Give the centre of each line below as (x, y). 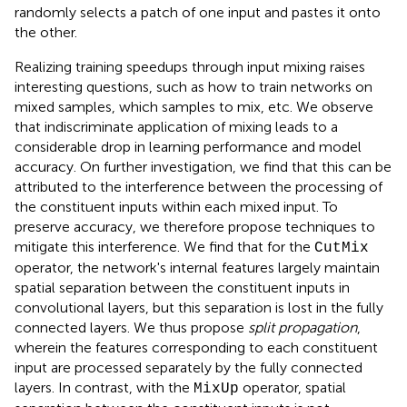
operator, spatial (293, 388)
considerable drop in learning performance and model (188, 147)
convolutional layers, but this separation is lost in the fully (199, 308)
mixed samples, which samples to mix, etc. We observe (194, 107)
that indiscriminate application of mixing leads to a (176, 127)
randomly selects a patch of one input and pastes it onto (198, 13)
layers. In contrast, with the (104, 388)
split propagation (303, 328)
